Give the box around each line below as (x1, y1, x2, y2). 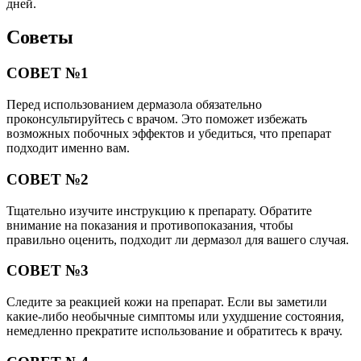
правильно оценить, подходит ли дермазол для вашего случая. (6, 232, 349, 247)
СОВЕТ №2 (6, 170, 89, 188)
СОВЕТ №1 (6, 64, 89, 82)
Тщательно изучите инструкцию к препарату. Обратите (6, 203, 312, 218)
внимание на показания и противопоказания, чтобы (6, 218, 293, 232)
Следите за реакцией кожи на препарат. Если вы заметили (6, 294, 327, 309)
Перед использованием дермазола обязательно (6, 98, 262, 112)
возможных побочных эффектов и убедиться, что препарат (6, 127, 331, 141)
